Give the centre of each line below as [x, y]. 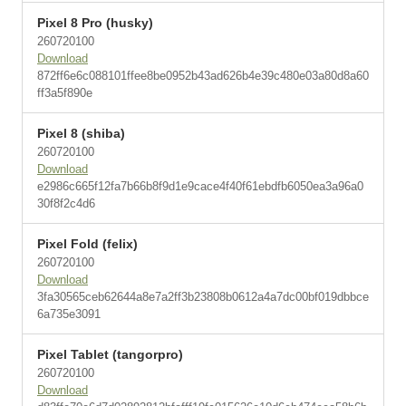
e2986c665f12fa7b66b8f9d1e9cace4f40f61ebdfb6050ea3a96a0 [200, 186]
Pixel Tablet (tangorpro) [110, 354]
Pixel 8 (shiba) [81, 133]
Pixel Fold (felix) [87, 244]
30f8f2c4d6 [66, 203]
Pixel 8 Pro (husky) [95, 23]
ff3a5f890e [65, 93]
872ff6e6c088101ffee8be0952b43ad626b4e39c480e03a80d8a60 [203, 76]
